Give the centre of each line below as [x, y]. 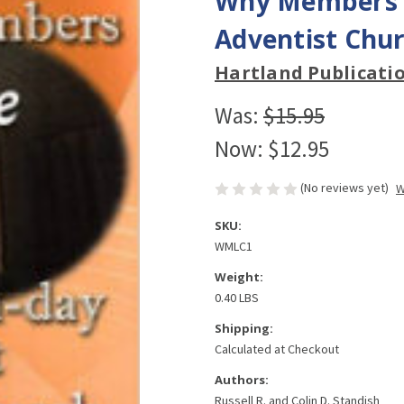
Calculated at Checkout [277, 349]
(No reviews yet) [344, 187]
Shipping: [244, 329]
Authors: [242, 380]
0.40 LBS [237, 298]
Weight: [239, 277]
